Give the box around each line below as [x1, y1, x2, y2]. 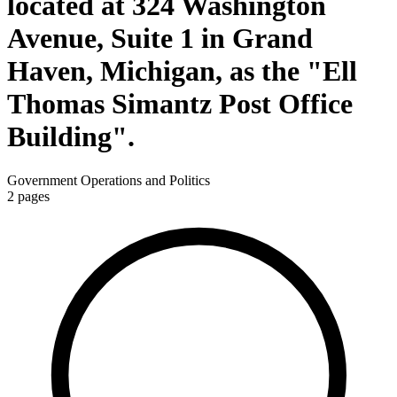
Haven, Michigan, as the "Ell [7, 55, 357, 88]
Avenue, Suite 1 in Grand [7, 22, 313, 55]
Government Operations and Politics [7, 172, 210, 188]
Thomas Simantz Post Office [7, 88, 353, 121]
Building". [7, 121, 135, 153]
